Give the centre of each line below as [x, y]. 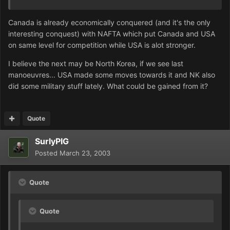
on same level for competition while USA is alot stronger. [102, 45]
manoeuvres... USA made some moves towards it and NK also [112, 75]
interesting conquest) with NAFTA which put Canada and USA [112, 34]
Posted [47, 153]
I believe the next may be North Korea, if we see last [96, 64]
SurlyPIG [52, 141]
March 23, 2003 [85, 153]
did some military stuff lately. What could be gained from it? [108, 86]
